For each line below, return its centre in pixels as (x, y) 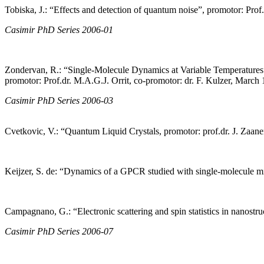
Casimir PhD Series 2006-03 (59, 101)
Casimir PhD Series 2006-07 (59, 232)
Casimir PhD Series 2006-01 (59, 30)
